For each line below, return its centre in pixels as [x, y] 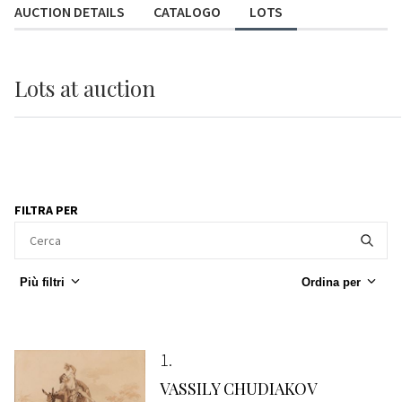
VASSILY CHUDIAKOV [238, 388]
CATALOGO [187, 12]
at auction [108, 88]
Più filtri [42, 282]
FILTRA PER [46, 210]
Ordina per [331, 282]
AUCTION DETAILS [70, 12]
